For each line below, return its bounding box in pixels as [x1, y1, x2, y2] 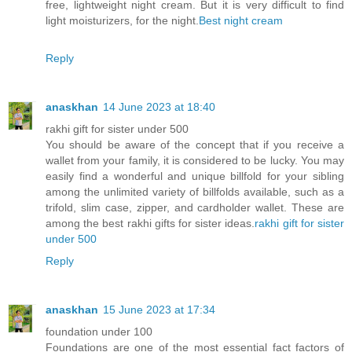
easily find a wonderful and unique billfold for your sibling [46, 169, 344, 182]
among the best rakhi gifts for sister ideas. [46, 216, 255, 229]
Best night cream [199, 13, 283, 27]
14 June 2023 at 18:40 [103, 100, 215, 113]
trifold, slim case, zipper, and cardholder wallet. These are [46, 200, 344, 214]
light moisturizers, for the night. [46, 13, 199, 27]
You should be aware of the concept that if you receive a [46, 137, 344, 151]
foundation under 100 [46, 324, 152, 338]
